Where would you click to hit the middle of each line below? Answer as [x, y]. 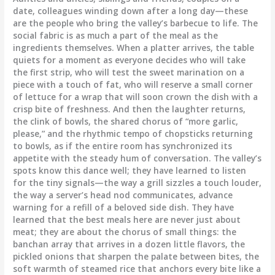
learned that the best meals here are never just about [127, 219]
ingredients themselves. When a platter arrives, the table [134, 47]
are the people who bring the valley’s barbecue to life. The [136, 23]
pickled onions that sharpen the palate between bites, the [136, 256]
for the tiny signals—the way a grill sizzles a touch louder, [137, 182]
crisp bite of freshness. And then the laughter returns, [130, 109]
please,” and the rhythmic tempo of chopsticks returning [133, 133]
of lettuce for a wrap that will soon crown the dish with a [136, 96]
